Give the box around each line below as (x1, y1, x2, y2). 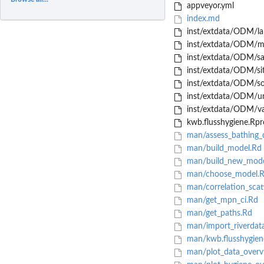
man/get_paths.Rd (184, 209, 252, 218)
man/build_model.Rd (184, 144, 262, 153)
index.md (184, 15, 220, 24)
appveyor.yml (184, 2, 234, 11)
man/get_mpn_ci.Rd (184, 196, 258, 205)
